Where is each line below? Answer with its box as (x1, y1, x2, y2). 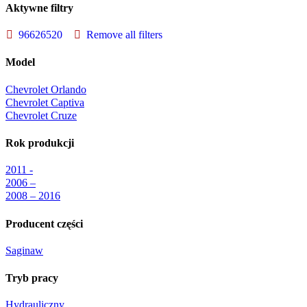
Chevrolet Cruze (5, 109, 77, 121)
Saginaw (5, 244, 43, 256)
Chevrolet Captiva (5, 96, 84, 108)
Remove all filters (86, 29, 162, 41)
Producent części (5, 217, 83, 230)
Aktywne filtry (5, 1, 73, 14)
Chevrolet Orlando (5, 83, 86, 95)
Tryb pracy (5, 272, 58, 284)
